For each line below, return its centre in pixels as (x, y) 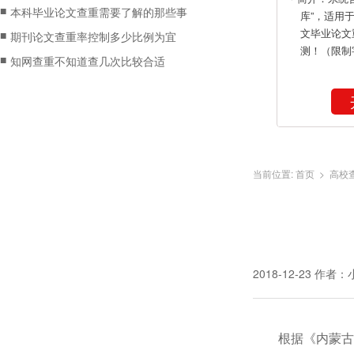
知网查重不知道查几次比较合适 (88, 61)
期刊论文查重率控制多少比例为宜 (93, 36)
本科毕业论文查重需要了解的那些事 (99, 12)
